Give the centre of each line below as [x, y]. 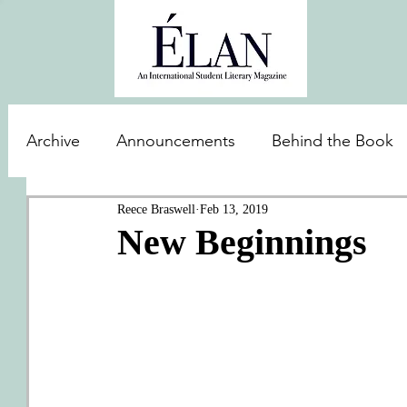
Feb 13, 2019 [234, 209]
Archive [53, 140]
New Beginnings [242, 242]
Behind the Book [333, 140]
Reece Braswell [156, 209]
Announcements [176, 140]
